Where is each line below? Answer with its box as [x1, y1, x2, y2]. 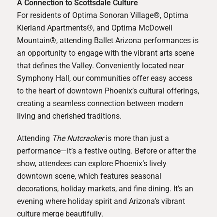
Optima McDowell [111, 23, 172, 32]
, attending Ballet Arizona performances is [56, 35, 199, 45]
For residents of [17, 10, 72, 20]
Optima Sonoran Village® [72, 10, 160, 20]
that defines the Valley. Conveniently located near [17, 61, 184, 70]
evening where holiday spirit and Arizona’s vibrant [17, 196, 185, 206]
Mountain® [17, 35, 56, 45]
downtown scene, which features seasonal [17, 171, 161, 181]
